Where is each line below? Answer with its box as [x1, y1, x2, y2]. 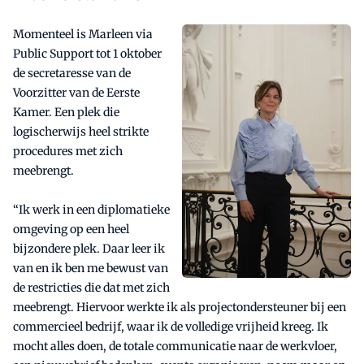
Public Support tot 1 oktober [13, 46, 162, 62]
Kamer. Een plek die [13, 105, 119, 120]
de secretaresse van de [13, 66, 131, 81]
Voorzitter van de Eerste [13, 85, 140, 101]
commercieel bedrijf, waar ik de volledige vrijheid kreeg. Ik [13, 319, 328, 335]
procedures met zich [13, 144, 123, 159]
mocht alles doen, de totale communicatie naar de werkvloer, [13, 339, 337, 354]
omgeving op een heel [13, 222, 129, 237]
